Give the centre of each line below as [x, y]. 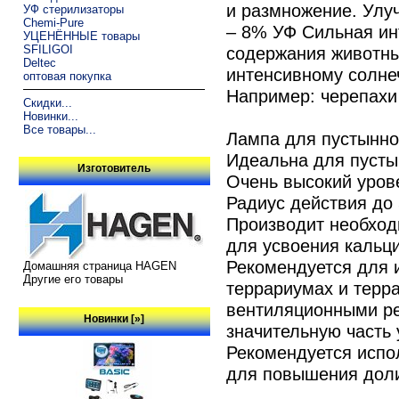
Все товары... [59, 129]
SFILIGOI [48, 49]
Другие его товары [73, 280]
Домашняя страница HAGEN [99, 266]
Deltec [39, 62]
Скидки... [47, 102]
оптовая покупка [67, 76]
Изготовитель [114, 169]
